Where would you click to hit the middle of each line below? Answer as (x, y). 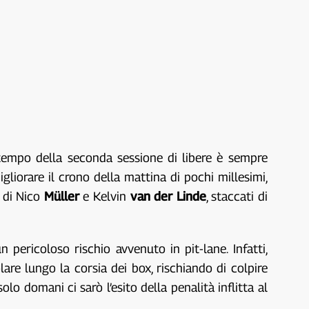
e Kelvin (104, 196)
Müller (61, 196)
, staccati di (237, 196)
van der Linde (168, 196)
